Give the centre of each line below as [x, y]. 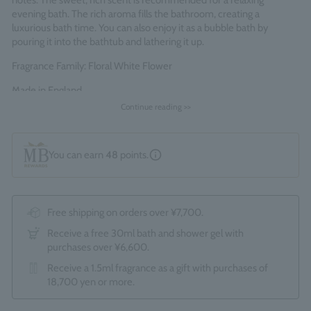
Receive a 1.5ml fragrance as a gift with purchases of [158, 268]
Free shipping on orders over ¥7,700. [125, 212]
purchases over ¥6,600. [98, 247]
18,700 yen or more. [91, 281]
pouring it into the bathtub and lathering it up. [108, 42]
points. [133, 155]
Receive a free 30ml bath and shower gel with [145, 233]
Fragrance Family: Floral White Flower [92, 66]
